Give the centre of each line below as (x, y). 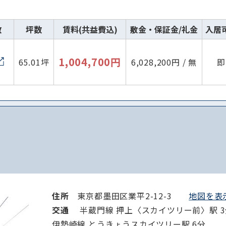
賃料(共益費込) (90, 29)
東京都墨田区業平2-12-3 (133, 196)
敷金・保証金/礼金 (164, 29)
